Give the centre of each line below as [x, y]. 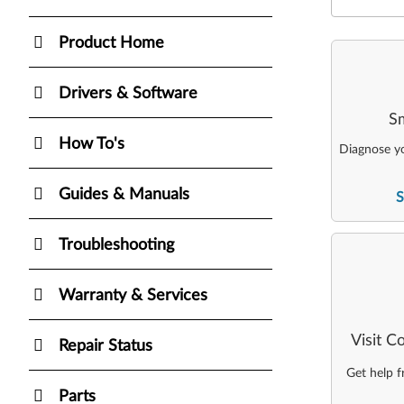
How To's [92, 144]
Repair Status [106, 346]
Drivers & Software [128, 93]
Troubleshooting [116, 245]
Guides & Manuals [124, 194]
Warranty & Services [133, 295]
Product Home [111, 43]
